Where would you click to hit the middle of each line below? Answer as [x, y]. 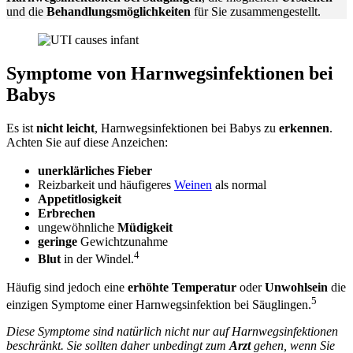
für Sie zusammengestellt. [256, 11]
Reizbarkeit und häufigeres [106, 184]
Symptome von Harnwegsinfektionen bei [170, 73]
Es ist [21, 128]
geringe [58, 241]
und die [26, 11]
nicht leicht [65, 128]
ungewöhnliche [78, 227]
